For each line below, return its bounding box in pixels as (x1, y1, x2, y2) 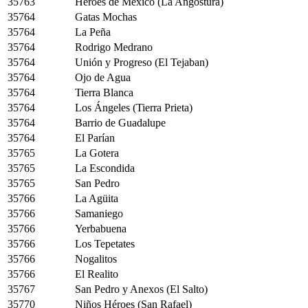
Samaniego (75, 208, 123, 219)
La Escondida (75, 162, 135, 174)
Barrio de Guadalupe (75, 117, 166, 129)
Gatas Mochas (75, 11, 137, 23)
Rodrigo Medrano (75, 41, 153, 53)
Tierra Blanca (75, 87, 133, 98)
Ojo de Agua (75, 71, 131, 83)
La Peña (75, 26, 111, 38)
